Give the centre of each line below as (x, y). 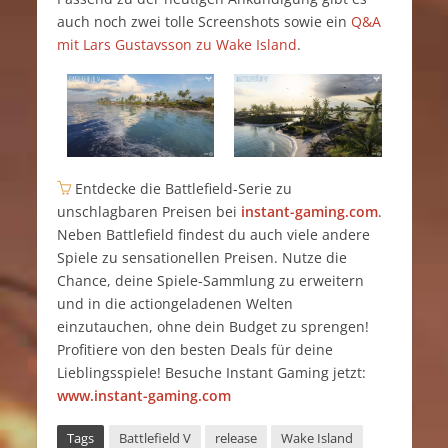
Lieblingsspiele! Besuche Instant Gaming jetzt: (211, 373)
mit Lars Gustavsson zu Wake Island (176, 45)
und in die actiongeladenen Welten (174, 304)
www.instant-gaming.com (143, 396)
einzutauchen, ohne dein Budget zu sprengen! (212, 327)
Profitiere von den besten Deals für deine (194, 350)
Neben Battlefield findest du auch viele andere (213, 235)
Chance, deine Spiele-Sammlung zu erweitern (210, 281)
